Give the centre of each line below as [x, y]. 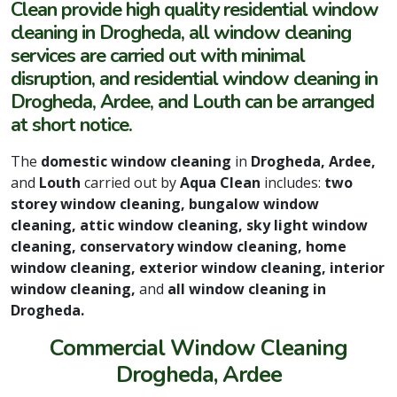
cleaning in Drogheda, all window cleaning [181, 32]
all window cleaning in [247, 288]
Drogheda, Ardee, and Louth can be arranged [192, 101]
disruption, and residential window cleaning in [194, 78]
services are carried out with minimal [158, 55]
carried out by [130, 182]
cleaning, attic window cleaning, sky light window [189, 225]
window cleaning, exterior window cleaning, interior [198, 267]
